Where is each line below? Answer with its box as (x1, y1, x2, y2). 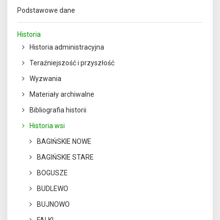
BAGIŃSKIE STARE (37, 153, 94, 161)
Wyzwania (29, 75, 61, 82)
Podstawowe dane (17, 6, 75, 14)
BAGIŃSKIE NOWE (37, 137, 91, 145)
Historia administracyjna (29, 43, 104, 51)
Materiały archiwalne (29, 90, 94, 98)
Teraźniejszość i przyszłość (29, 59, 114, 67)
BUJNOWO (37, 200, 70, 208)
